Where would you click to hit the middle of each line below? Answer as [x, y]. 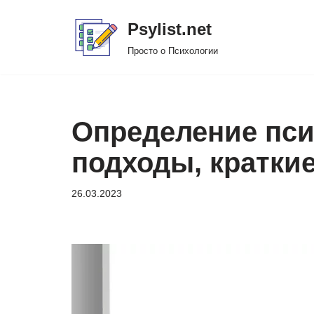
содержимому [47, 77]
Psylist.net [170, 29]
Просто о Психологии [173, 51]
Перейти [33, 39]
